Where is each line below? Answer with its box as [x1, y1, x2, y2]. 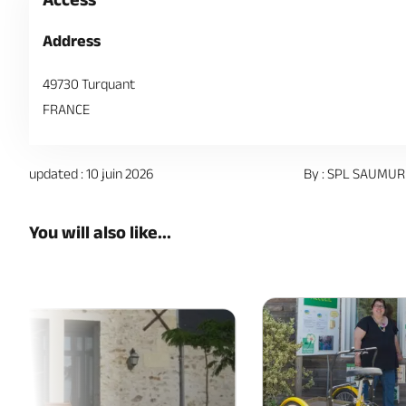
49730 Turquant [43, 76, 135, 92]
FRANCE [43, 101, 90, 117]
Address [43, 32, 101, 50]
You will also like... [29, 222, 171, 242]
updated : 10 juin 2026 [29, 166, 154, 181]
